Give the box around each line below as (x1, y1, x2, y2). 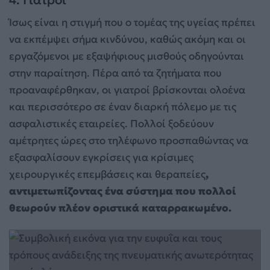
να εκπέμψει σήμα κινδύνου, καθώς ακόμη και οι (9, 33, 246, 46)
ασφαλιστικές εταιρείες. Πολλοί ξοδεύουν (9, 117, 214, 131)
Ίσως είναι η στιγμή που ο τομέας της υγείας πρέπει (9, 16, 256, 30)
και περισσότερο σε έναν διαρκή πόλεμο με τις (9, 100, 236, 114)
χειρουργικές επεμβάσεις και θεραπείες (9, 168, 206, 181)
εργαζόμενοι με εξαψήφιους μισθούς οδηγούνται (9, 49, 244, 63)
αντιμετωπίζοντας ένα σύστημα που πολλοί (9, 184, 236, 198)
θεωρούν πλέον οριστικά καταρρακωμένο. (9, 201, 231, 215)
